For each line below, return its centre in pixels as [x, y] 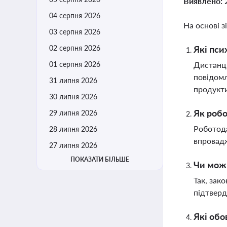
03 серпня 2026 [75, 32]
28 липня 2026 [73, 129]
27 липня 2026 [73, 145]
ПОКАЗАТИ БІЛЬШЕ [100, 159]
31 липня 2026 [73, 80]
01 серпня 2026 [75, 64]
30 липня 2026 [73, 97]
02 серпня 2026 [75, 48]
